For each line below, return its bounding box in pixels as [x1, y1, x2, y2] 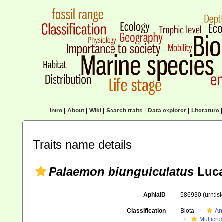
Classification [126, 207, 166, 214]
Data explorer [147, 107, 186, 114]
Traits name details [33, 138, 132, 151]
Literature [191, 107, 219, 114]
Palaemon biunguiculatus [49, 165, 194, 178]
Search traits [106, 107, 143, 114]
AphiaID [143, 191, 166, 198]
